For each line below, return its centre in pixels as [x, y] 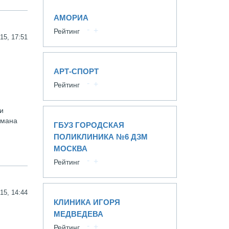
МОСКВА [70, 148]
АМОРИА [71, 18]
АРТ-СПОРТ [76, 71]
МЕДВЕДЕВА [78, 214]
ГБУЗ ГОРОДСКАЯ [89, 125]
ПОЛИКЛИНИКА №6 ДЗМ [100, 137]
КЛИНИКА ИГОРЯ [87, 202]
